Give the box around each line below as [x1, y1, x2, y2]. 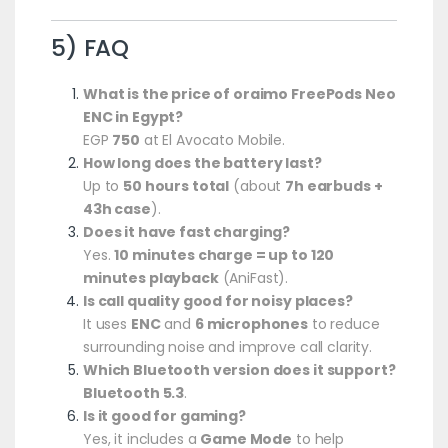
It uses [82, 313, 131, 334]
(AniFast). [218, 267, 289, 288]
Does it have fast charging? [82, 221, 291, 242]
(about [229, 175, 286, 196]
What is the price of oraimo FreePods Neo [82, 83, 396, 104]
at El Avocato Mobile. [140, 129, 285, 150]
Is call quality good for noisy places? [82, 290, 353, 311]
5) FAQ [50, 31, 130, 64]
